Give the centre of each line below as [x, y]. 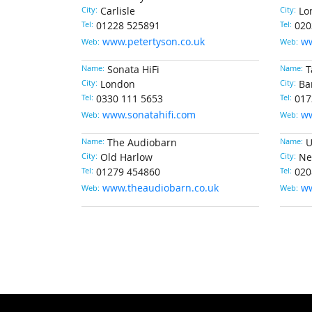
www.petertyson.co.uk [154, 42]
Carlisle [118, 11]
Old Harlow [126, 157]
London [118, 84]
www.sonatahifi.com [149, 115]
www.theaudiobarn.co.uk [161, 188]
